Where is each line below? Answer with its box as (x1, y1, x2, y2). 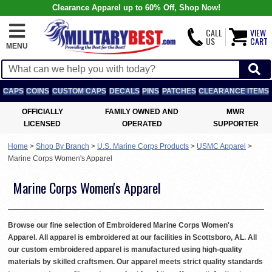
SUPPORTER (212, 120, 259, 128)
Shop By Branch (36, 142, 89, 151)
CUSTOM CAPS (52, 87, 106, 95)
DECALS (109, 87, 140, 95)
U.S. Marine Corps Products (97, 142, 189, 151)
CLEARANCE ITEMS (199, 87, 270, 95)
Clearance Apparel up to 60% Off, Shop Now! (52, 3, 220, 12)
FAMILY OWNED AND (105, 107, 179, 116)
